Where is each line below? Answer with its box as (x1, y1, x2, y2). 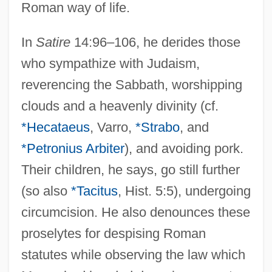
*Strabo (135, 119, 180, 135)
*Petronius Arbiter (21, 140, 124, 156)
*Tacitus (70, 183, 118, 199)
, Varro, (89, 119, 135, 135)
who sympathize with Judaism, (21, 55, 200, 71)
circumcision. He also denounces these (21, 204, 250, 220)
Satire (35, 34, 70, 50)
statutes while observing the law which (21, 246, 245, 262)
